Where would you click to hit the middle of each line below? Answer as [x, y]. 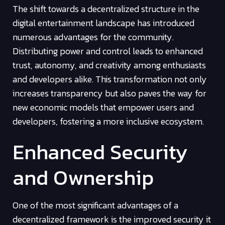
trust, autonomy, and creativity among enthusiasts [109, 65]
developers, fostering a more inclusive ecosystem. [108, 122]
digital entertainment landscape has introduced [103, 23]
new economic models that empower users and [103, 107]
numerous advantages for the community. [93, 37]
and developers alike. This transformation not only [110, 79]
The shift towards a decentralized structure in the [106, 9]
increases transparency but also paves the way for [109, 93]
